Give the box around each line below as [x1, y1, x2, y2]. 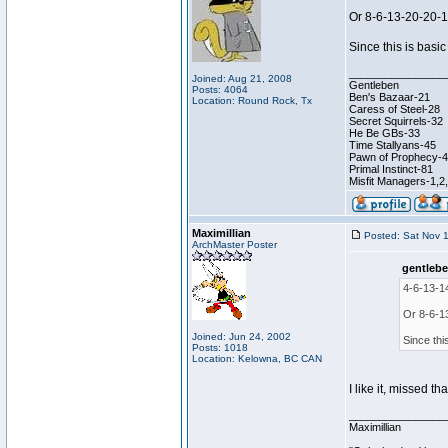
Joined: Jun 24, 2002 [192, 331, 291, 342]
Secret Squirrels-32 [349, 115, 443, 127]
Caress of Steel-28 [349, 103, 440, 115]
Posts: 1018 [192, 342, 248, 353]
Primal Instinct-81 [349, 163, 433, 175]
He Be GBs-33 [349, 127, 420, 139]
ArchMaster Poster [192, 239, 277, 250]
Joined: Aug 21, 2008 [192, 73, 292, 84]
